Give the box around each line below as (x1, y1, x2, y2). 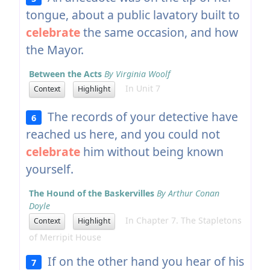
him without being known (80, 143, 224, 160)
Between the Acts (28, 67, 102, 80)
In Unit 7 (118, 83, 160, 95)
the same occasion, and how (80, 24, 238, 40)
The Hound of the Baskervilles (28, 187, 154, 199)
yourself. (25, 160, 74, 177)
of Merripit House (28, 231, 101, 243)
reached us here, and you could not (25, 125, 220, 142)
